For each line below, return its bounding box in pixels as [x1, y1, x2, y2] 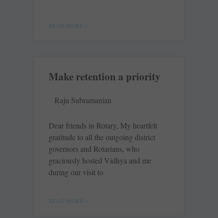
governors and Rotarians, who [49, 144, 140, 154]
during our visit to [49, 167, 103, 178]
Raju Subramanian [54, 95, 111, 106]
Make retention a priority [49, 69, 161, 84]
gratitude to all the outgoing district [49, 132, 155, 143]
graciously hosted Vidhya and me [49, 155, 151, 166]
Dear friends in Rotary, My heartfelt [49, 120, 157, 131]
